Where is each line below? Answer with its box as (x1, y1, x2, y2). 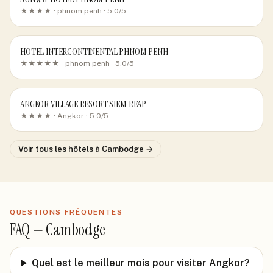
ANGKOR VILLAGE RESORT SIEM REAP (20, 97, 147, 110)
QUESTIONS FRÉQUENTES (10, 208, 123, 216)
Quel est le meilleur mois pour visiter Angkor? (31, 257, 250, 269)
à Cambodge (95, 144, 144, 154)
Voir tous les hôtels (18, 144, 95, 154)
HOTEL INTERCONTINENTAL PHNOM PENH (20, 45, 168, 58)
